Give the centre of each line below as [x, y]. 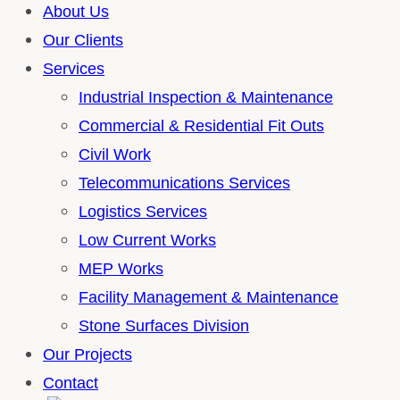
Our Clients [83, 40]
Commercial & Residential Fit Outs [201, 126]
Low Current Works [147, 240]
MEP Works [121, 269]
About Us [76, 12]
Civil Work [115, 154]
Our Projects [87, 354]
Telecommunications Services [184, 183]
